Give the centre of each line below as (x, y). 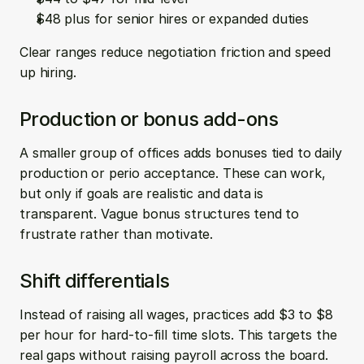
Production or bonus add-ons (149, 119)
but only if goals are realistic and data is (142, 193)
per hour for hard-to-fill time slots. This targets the (178, 335)
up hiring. (48, 72)
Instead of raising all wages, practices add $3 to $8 (176, 314)
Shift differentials (95, 281)
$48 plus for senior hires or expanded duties (172, 19)
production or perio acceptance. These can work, (173, 173)
